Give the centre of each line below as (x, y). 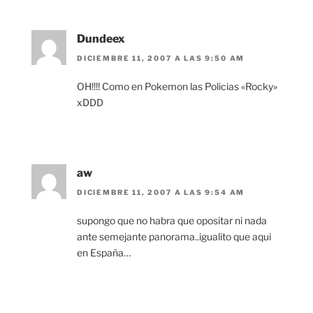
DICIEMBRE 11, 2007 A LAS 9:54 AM (161, 192)
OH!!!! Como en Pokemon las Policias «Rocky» (177, 87)
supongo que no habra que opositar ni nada (172, 221)
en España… (104, 253)
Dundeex (101, 38)
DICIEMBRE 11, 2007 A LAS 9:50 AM (161, 58)
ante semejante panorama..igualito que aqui (174, 237)
